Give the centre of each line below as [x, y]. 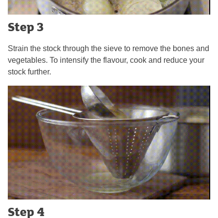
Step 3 [26, 27]
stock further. [29, 72]
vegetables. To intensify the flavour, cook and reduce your [106, 60]
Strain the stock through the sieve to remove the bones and [109, 49]
